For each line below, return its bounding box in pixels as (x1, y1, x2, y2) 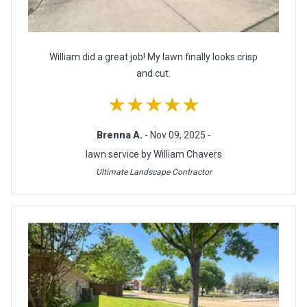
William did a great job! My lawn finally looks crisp (49, 51, 258, 63)
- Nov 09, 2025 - (144, 130, 211, 141)
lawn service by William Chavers (85, 149, 222, 160)
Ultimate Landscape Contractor (95, 167, 212, 177)
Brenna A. (96, 130, 145, 141)
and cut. (136, 68, 171, 79)
